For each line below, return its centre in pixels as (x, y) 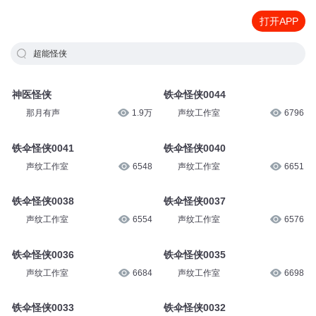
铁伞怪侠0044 (194, 95)
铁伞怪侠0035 (194, 254)
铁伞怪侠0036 (43, 254)
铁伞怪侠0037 (194, 201)
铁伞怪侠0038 (43, 201)
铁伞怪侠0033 (43, 308)
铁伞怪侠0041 (43, 148)
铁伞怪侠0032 (194, 308)
